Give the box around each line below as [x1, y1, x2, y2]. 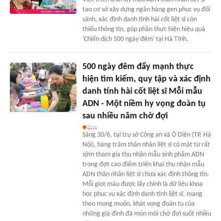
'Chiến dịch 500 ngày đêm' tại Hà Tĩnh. [82, 35, 188, 43]
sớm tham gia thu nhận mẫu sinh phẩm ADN [82, 150, 204, 158]
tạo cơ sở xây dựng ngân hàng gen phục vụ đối [82, 5, 210, 13]
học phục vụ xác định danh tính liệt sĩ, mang [82, 190, 202, 198]
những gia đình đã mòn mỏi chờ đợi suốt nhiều [82, 210, 211, 218]
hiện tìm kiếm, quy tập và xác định [82, 74, 211, 84]
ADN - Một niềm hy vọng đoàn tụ [82, 99, 206, 109]
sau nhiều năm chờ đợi [82, 111, 168, 121]
